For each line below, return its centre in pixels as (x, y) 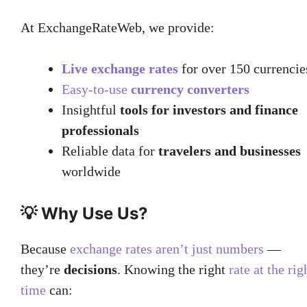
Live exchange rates (120, 68)
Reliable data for (110, 150)
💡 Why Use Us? (84, 213)
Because (45, 248)
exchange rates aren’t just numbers (167, 248)
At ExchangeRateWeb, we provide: (118, 27)
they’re (42, 269)
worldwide (91, 171)
